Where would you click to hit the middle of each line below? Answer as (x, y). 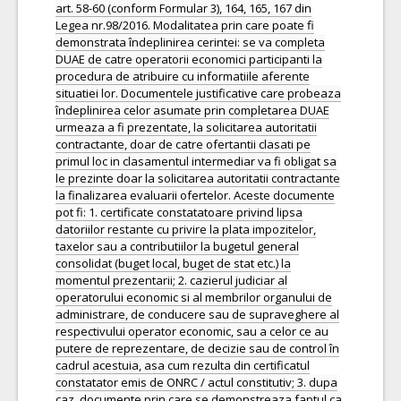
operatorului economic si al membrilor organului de (194, 297)
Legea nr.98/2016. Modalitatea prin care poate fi (185, 25)
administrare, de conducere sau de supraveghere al (197, 314)
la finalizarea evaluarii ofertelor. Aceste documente (195, 195)
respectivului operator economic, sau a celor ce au (192, 331)
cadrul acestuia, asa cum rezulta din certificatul (183, 365)
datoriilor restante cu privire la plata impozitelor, (186, 229)
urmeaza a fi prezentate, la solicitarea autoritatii (186, 127)
